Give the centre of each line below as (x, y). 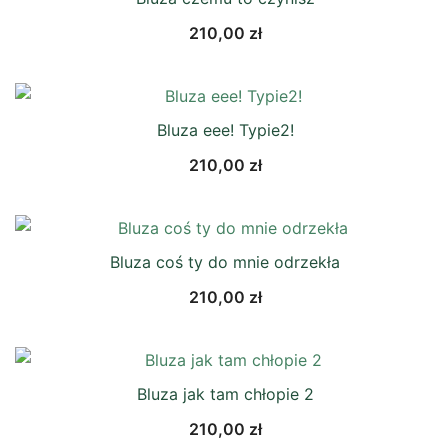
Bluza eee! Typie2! (225, 130)
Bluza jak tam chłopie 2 (225, 394)
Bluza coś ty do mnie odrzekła (225, 262)
